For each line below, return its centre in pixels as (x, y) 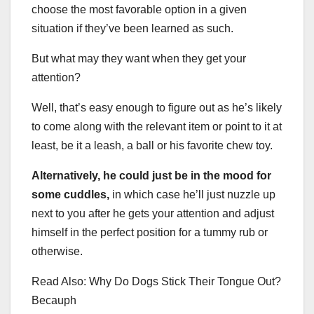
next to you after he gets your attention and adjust (153, 214)
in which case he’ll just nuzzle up (192, 195)
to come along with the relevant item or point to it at (157, 127)
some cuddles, (70, 195)
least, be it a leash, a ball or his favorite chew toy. (152, 146)
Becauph (54, 301)
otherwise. (57, 252)
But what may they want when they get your (139, 59)
